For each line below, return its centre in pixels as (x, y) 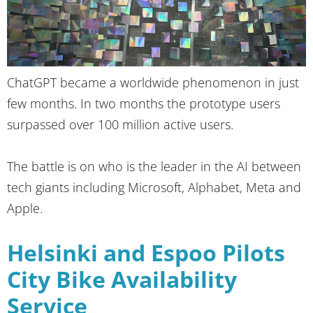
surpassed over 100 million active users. (120, 124)
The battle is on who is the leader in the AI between (154, 166)
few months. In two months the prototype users (144, 103)
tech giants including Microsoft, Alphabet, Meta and (154, 187)
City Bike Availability (122, 279)
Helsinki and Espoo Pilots (146, 252)
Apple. (25, 208)
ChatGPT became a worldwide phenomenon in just (153, 82)
